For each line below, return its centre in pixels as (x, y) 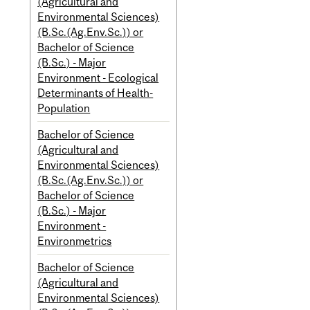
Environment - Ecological (98, 78)
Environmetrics (75, 241)
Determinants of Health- (95, 93)
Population (64, 108)
